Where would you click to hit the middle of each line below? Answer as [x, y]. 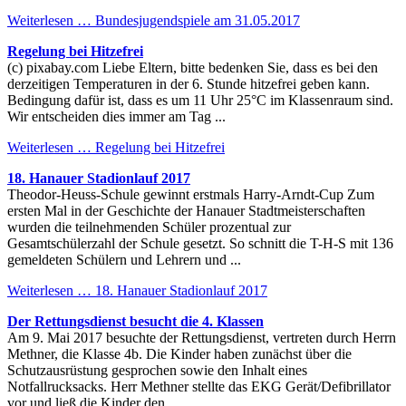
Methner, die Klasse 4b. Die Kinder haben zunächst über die [179, 353]
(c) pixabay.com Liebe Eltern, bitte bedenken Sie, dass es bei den [193, 67]
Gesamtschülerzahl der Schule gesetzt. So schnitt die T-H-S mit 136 [200, 243]
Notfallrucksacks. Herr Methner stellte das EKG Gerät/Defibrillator [199, 386]
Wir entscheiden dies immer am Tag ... [116, 116]
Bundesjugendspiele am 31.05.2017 [196, 20]
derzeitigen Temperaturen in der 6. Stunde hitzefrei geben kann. [188, 83]
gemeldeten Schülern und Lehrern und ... [124, 259]
